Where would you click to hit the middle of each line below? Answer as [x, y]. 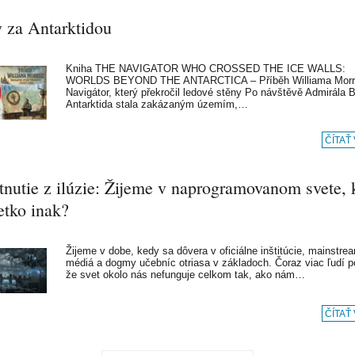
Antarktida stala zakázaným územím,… [157, 104]
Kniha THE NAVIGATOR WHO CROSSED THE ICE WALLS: [206, 69]
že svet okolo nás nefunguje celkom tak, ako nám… [185, 275]
